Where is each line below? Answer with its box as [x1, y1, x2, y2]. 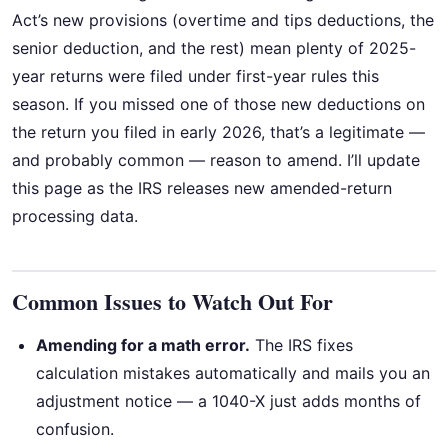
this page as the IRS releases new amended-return [12, 177, 392, 198]
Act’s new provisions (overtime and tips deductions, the [12, 9, 434, 30]
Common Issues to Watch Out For [12, 284, 333, 318]
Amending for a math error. [36, 334, 250, 355]
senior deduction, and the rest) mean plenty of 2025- [12, 37, 416, 58]
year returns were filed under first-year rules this [12, 65, 379, 86]
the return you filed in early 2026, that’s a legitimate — [12, 121, 425, 142]
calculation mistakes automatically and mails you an [36, 362, 430, 383]
